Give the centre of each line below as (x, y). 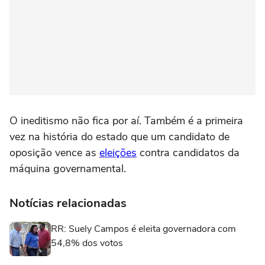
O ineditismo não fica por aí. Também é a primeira (126, 120)
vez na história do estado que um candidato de (119, 136)
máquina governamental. (68, 168)
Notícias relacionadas (68, 203)
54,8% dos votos (87, 243)
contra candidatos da (188, 152)
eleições (118, 152)
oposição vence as (54, 152)
